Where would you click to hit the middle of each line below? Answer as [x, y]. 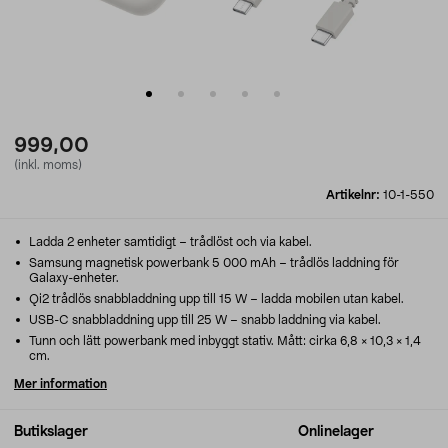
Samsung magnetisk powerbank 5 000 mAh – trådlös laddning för [212, 263]
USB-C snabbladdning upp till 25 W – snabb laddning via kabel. [203, 320]
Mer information [60, 384]
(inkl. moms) [48, 165]
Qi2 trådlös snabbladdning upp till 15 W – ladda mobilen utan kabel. [215, 299]
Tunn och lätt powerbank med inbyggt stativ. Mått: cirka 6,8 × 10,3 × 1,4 [223, 341]
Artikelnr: [354, 195]
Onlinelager [336, 432]
